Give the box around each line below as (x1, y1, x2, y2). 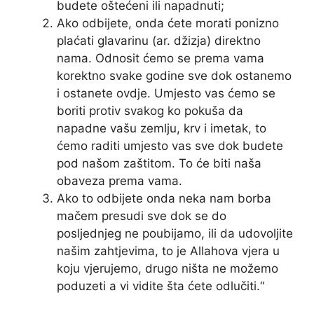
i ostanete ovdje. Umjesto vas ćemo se (57, 86, 275, 101)
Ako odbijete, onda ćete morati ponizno (57, 16, 279, 31)
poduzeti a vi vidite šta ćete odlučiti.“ (57, 279, 264, 294)
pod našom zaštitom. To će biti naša (57, 156, 261, 171)
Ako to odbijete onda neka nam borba (57, 191, 271, 206)
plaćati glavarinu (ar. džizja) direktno (57, 34, 261, 48)
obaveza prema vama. (57, 174, 182, 189)
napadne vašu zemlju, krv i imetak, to (57, 121, 266, 136)
